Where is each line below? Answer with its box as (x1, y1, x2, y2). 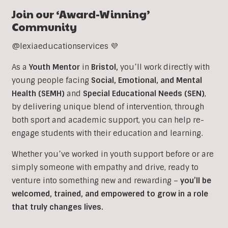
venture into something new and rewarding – (11, 176, 180, 186)
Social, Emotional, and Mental (91, 75, 202, 86)
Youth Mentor (28, 62, 80, 73)
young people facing (11, 75, 91, 86)
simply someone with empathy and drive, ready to (11, 162, 198, 173)
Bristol (91, 62, 116, 73)
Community (11, 19, 77, 35)
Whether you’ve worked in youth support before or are (11, 149, 214, 160)
